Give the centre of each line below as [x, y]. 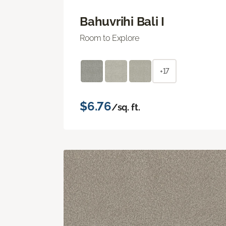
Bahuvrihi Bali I [122, 21]
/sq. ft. [126, 107]
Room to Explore [109, 38]
